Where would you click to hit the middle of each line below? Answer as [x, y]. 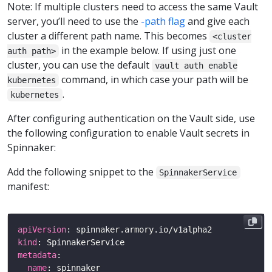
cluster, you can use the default [80, 65]
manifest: [28, 187]
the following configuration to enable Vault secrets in [128, 133]
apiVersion [42, 230]
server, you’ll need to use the [74, 22]
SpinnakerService [198, 173]
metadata [37, 255]
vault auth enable [196, 66]
